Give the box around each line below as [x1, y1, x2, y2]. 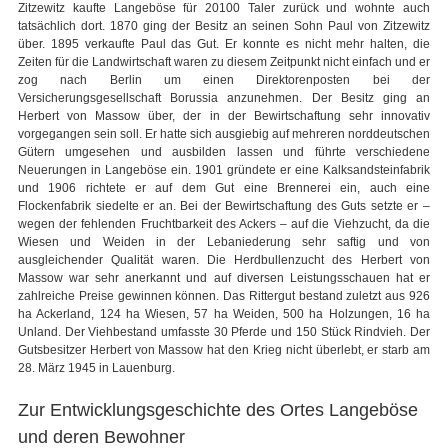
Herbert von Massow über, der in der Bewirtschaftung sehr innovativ [18, 109, 430, 124]
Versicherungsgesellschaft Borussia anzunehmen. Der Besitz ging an [18, 91, 430, 106]
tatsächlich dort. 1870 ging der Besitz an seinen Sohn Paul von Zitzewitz [18, 19, 430, 34]
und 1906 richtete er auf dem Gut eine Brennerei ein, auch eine [18, 181, 430, 196]
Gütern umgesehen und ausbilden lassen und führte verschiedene [18, 145, 430, 160]
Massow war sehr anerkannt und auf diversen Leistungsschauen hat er [18, 271, 430, 286]
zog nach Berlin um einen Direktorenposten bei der [18, 73, 430, 88]
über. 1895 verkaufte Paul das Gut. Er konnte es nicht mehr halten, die [18, 37, 430, 52]
